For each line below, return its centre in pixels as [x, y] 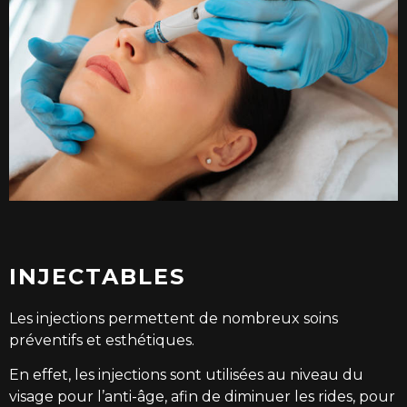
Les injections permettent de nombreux [156, 319]
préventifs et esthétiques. [102, 341]
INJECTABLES [97, 277]
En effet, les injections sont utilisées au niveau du [186, 375]
